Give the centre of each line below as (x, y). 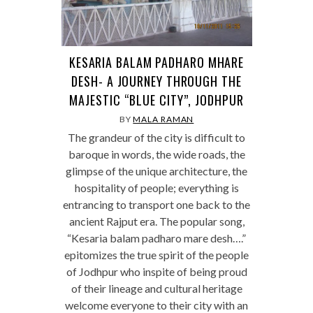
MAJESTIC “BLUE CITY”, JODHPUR (156, 100)
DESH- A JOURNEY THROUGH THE (156, 81)
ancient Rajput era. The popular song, (156, 221)
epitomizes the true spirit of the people (156, 255)
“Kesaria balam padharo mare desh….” (156, 238)
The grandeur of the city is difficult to (156, 138)
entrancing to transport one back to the (156, 205)
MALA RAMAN (163, 119)
